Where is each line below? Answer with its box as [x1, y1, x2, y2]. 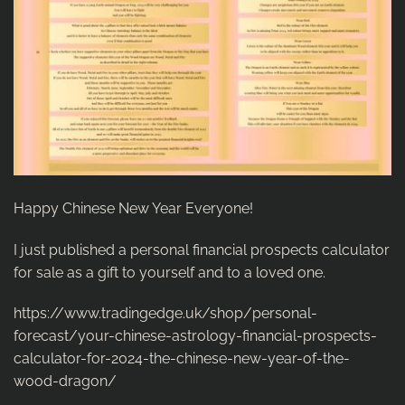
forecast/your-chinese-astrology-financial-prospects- [14, 327, 377, 345]
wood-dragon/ [14, 372, 117, 391]
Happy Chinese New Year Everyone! [14, 199, 253, 217]
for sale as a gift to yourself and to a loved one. [14, 263, 325, 281]
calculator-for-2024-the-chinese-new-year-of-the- [14, 350, 350, 368]
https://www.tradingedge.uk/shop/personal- [14, 305, 317, 323]
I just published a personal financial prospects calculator [14, 240, 390, 259]
